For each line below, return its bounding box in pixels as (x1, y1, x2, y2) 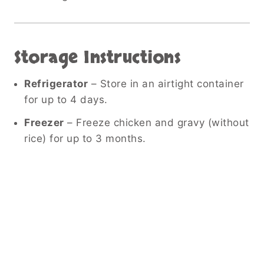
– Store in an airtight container (88, 77, 244, 90)
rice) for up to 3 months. (24, 132, 146, 144)
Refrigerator (24, 77, 88, 90)
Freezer (24, 116, 64, 128)
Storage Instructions (14, 46, 180, 69)
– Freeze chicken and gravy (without (64, 116, 249, 128)
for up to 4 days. (24, 93, 108, 105)
